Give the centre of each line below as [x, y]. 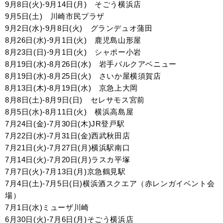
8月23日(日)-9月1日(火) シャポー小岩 [73, 52]
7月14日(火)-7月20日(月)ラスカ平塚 [68, 160]
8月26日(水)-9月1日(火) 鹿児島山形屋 [73, 40]
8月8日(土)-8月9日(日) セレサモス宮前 [75, 100]
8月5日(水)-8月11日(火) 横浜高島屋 [69, 112]
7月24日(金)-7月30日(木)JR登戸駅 [65, 124]
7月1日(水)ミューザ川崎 [47, 207]
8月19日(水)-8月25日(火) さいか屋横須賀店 [83, 76]
